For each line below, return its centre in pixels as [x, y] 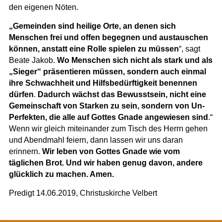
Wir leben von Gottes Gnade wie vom [111, 151]
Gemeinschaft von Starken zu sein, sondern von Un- [107, 106]
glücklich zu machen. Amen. [61, 174]
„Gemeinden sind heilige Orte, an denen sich [92, 26]
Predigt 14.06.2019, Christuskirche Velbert [83, 193]
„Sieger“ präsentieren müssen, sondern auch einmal [107, 71]
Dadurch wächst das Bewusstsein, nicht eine [122, 94]
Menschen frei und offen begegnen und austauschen [108, 37]
